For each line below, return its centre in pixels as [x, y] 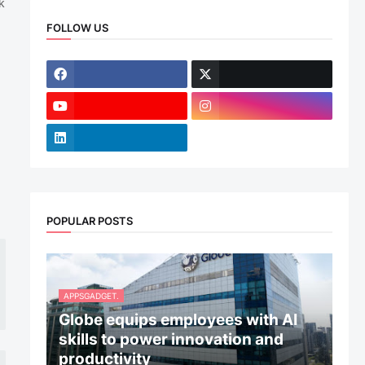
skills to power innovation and [171, 339]
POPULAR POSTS [89, 220]
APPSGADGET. [91, 296]
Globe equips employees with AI [178, 320]
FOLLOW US [77, 27]
